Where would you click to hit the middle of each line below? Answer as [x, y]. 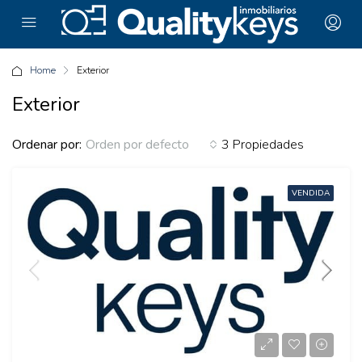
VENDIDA [311, 193]
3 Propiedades [263, 144]
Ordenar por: [47, 144]
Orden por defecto [137, 145]
